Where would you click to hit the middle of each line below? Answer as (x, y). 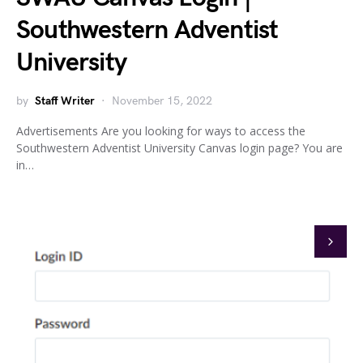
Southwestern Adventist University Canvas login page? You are (179, 147)
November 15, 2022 (162, 100)
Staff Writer (65, 100)
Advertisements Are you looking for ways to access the (161, 130)
